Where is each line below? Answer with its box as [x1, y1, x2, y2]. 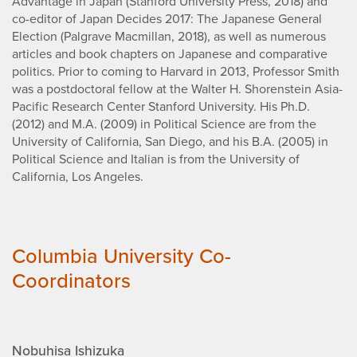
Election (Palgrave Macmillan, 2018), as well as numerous [12, 27, 326, 46]
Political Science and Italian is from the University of [12, 150, 300, 169]
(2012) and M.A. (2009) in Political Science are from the [12, 115, 316, 134]
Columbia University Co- [12, 241, 231, 271]
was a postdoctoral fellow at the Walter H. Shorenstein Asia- [12, 80, 343, 99]
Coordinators [12, 265, 131, 296]
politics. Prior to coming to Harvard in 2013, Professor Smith [12, 62, 339, 81]
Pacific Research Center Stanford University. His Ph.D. [12, 97, 310, 116]
